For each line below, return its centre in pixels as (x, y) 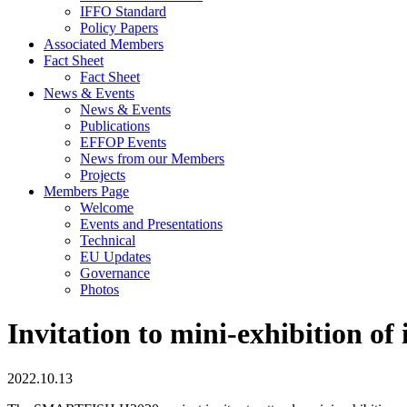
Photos (99, 289)
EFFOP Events (123, 142)
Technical (108, 240)
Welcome (107, 208)
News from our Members (152, 159)
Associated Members (104, 44)
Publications (115, 126)
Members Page (86, 191)
